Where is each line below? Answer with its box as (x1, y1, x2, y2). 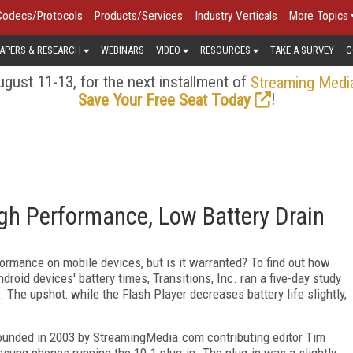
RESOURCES (200, 43, 251, 56)
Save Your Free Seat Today (77, 90, 251, 110)
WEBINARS (101, 43, 144, 56)
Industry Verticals (195, 9, 277, 23)
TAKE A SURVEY (270, 43, 334, 56)
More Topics (289, 9, 348, 23)
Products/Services (95, 9, 183, 23)
